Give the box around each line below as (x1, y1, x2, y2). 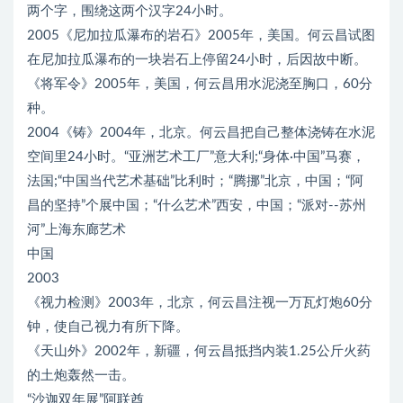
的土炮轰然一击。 (27, 369, 135, 382)
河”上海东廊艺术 (27, 223, 126, 237)
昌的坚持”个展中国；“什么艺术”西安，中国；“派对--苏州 (27, 199, 366, 212)
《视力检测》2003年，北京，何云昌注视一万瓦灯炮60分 (27, 296, 372, 309)
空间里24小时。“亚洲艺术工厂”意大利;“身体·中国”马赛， (27, 150, 365, 164)
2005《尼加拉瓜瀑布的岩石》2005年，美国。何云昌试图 (27, 29, 375, 42)
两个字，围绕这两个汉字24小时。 (27, 4, 232, 18)
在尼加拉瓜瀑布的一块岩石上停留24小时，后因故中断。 (27, 53, 367, 67)
